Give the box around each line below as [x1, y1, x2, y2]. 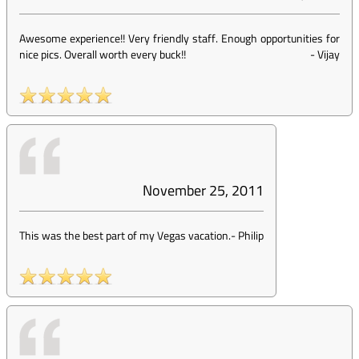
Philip [238, 227, 264, 244]
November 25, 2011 [143, 179, 264, 201]
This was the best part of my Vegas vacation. [19, 227, 231, 244]
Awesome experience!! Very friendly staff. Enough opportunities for [19, 30, 340, 46]
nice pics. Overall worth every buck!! [19, 46, 186, 63]
